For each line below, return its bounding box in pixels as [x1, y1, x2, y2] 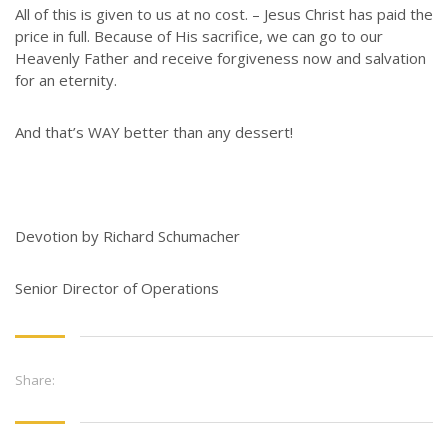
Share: [15, 370, 55, 389]
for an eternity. [15, 69, 117, 90]
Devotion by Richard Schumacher [15, 225, 240, 246]
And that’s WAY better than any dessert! [15, 121, 293, 142]
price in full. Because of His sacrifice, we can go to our [15, 25, 383, 46]
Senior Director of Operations [15, 277, 219, 298]
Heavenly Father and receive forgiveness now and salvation [15, 47, 426, 68]
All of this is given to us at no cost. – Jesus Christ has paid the [15, 3, 433, 24]
